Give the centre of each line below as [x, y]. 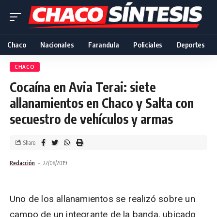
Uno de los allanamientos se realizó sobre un [102, 199]
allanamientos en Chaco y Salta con [102, 103]
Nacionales [57, 45]
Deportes [191, 45]
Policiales [148, 45]
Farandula [104, 45]
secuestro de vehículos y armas [91, 119]
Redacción [22, 163]
